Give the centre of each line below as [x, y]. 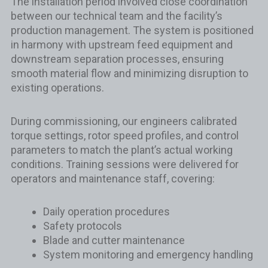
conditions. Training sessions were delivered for [124, 164]
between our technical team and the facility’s [116, 16]
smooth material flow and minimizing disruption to [129, 73]
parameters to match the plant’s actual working [121, 150]
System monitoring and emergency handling [148, 255]
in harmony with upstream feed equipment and [121, 45]
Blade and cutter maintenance [114, 240]
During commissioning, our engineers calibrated [124, 121]
